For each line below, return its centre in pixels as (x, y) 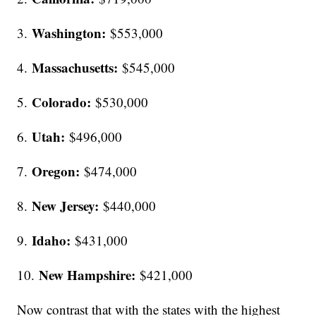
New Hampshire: (87, 275)
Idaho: (51, 241)
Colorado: (62, 102)
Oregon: (56, 171)
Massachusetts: (75, 68)
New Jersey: (68, 206)
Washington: (69, 33)
